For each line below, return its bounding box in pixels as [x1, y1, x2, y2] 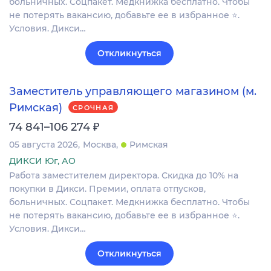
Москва [83, 139, 116, 150]
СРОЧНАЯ [73, 103, 114, 113]
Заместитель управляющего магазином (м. [9, 85, 256, 99]
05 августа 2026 [9, 139, 78, 150]
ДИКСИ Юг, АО [9, 155, 76, 166]
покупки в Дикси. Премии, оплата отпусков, [9, 183, 206, 194]
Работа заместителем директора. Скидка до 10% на [9, 169, 238, 181]
